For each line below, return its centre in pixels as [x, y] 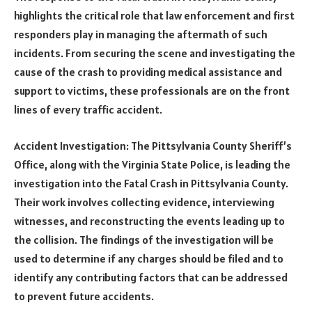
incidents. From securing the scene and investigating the [155, 53]
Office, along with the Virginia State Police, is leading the [152, 164]
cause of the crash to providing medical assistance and [148, 72]
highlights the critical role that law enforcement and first [154, 16]
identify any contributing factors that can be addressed [151, 277]
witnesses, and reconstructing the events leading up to [149, 220]
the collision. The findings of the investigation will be [144, 239]
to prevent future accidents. [84, 296]
